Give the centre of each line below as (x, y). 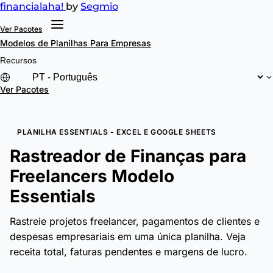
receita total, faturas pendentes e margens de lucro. (129, 252)
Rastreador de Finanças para (128, 156)
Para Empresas (121, 43)
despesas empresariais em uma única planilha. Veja (128, 236)
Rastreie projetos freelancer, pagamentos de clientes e (135, 221)
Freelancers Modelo (92, 176)
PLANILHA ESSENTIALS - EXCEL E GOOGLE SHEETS (117, 132)
